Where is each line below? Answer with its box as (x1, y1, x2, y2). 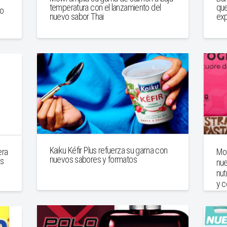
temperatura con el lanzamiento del (49, 2, 161, 13)
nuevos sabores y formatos (49, 154, 137, 165)
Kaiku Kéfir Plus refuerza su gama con (49, 144, 168, 156)
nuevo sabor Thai (49, 11, 104, 22)
